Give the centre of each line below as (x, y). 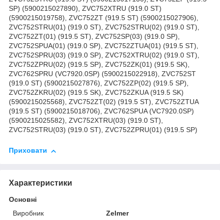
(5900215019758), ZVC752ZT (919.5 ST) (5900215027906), (104, 18)
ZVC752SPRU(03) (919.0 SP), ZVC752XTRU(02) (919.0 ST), (104, 55)
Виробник (28, 213)
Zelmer (118, 213)
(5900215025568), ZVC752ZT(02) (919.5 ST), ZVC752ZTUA (104, 102)
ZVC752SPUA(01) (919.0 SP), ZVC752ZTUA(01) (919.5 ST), (104, 46)
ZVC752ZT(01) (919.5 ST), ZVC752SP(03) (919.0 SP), (94, 37)
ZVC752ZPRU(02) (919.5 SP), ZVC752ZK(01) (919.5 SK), (99, 65)
